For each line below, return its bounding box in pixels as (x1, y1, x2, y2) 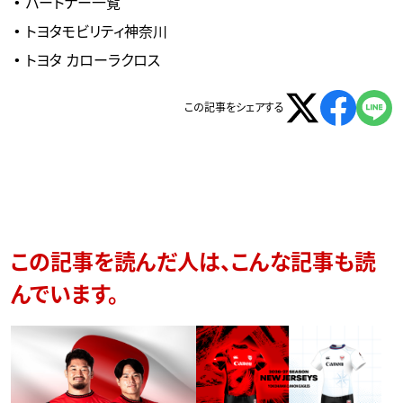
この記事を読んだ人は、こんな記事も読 (11, 253, 376, 275)
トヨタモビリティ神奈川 (25, 25, 168, 40)
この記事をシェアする (184, 103, 284, 114)
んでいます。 (11, 285, 119, 308)
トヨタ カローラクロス (25, 54, 161, 69)
